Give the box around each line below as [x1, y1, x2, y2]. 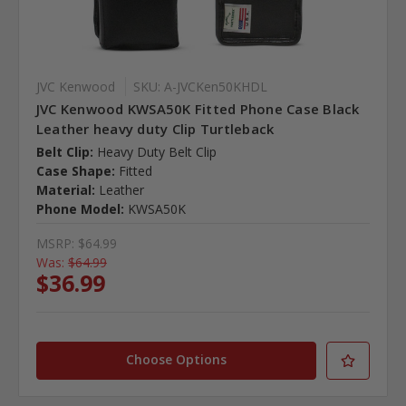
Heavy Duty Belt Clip [96, 142, 217, 160]
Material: [35, 180, 95, 198]
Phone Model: [35, 199, 124, 217]
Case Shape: [35, 161, 115, 179]
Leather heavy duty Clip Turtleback [35, 119, 275, 138]
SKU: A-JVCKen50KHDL [132, 77, 267, 95]
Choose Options [126, 350, 227, 368]
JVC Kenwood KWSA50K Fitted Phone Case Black [35, 99, 360, 118]
